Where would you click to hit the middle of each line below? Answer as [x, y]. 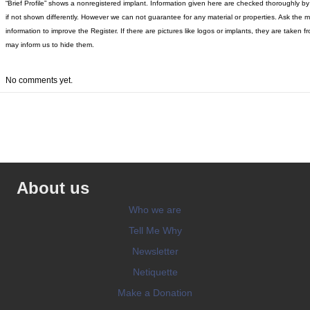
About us [53, 188]
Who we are [155, 209]
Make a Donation [155, 292]
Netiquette [155, 272]
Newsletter [155, 251]
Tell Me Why [155, 230]
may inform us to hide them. [50, 44]
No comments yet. [39, 80]
